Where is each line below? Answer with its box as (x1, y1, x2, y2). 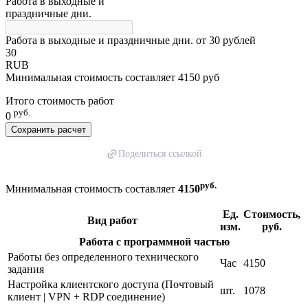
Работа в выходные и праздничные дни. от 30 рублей (5, 34, 256, 46)
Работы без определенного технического (8, 251, 199, 263)
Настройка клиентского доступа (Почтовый (8, 278, 214, 291)
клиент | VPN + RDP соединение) (8, 291, 165, 303)
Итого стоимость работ (5, 94, 114, 107)
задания (8, 263, 44, 276)
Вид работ (87, 214, 137, 227)
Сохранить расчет (11, 124, 86, 135)
